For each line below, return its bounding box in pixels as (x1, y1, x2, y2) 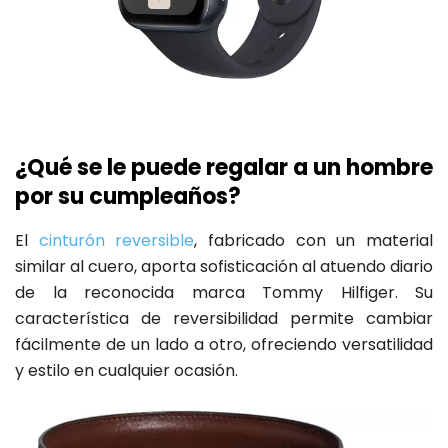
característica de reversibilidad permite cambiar (15, 307, 433, 331)
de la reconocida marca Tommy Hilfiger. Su (15, 281, 433, 305)
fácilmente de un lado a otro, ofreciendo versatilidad (15, 333, 433, 357)
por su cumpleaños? (15, 181, 241, 213)
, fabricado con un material (194, 229, 434, 253)
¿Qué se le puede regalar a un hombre (15, 152, 433, 184)
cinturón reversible (38, 229, 195, 253)
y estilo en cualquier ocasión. (15, 359, 238, 383)
